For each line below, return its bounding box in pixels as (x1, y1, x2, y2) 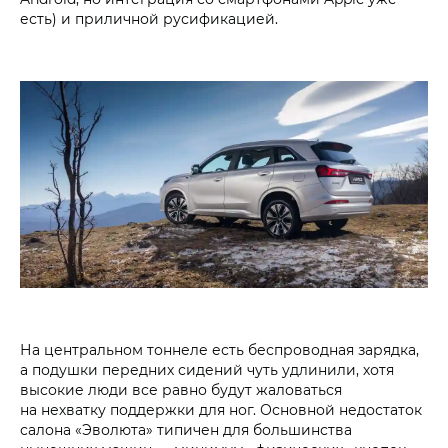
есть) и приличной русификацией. (20, 8, 278, 28)
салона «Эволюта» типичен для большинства (20, 420, 352, 440)
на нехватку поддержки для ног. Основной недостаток (20, 400, 422, 420)
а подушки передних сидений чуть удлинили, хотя (20, 360, 394, 380)
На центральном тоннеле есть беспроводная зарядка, (20, 340, 419, 360)
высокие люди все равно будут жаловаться (20, 380, 342, 400)
